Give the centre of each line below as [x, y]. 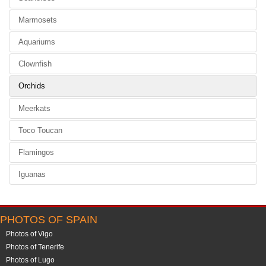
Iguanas [32, 174]
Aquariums [37, 42]
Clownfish [35, 64]
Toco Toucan [40, 130]
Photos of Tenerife [35, 247]
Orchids [32, 86]
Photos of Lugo [30, 260]
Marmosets [38, 20]
